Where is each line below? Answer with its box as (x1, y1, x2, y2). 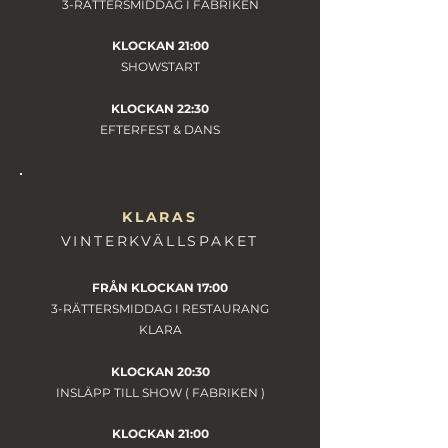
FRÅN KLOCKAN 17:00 (92, 280, 228, 295)
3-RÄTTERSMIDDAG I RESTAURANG (51, 301, 269, 316)
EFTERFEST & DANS (100, 122, 220, 137)
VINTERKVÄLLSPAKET (60, 232, 260, 250)
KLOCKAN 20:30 (110, 364, 210, 379)
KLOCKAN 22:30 (111, 101, 209, 116)
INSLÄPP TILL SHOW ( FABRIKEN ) (55, 385, 265, 400)
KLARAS (122, 208, 198, 226)
